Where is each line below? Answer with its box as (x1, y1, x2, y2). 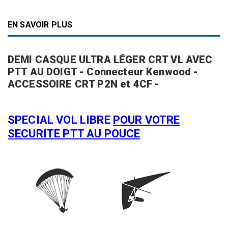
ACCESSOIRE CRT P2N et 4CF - (8, 78, 160, 91)
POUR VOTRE (112, 113, 180, 126)
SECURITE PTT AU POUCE (8, 127, 140, 140)
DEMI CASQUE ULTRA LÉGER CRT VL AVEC (8, 53, 213, 66)
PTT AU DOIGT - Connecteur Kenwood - (8, 66, 198, 78)
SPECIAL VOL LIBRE (8, 113, 113, 126)
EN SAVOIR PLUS (8, 20, 73, 30)
